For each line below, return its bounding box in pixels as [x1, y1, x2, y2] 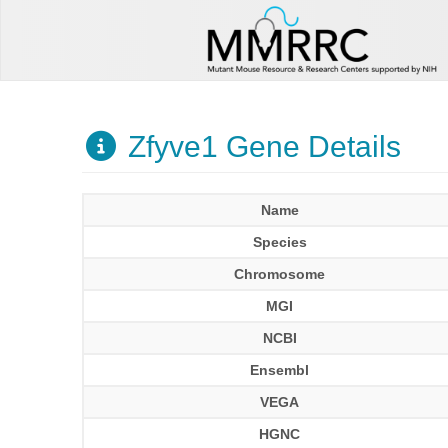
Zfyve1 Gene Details [119, 130, 401, 163]
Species [252, 234, 307, 250]
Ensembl [250, 362, 310, 378]
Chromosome [234, 266, 326, 282]
